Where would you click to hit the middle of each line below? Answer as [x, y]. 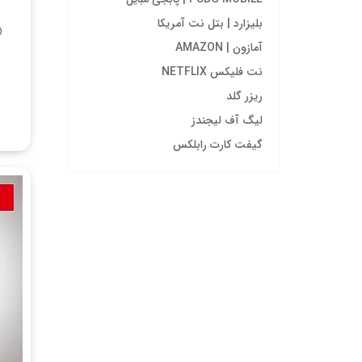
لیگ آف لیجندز [227, 120]
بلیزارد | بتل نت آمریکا [210, 23]
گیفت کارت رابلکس [218, 145]
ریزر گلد [244, 96]
